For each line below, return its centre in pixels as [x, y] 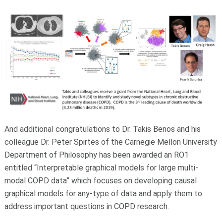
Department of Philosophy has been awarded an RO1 [96, 155]
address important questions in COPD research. [86, 207]
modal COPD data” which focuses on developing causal [100, 181]
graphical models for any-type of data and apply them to [103, 194]
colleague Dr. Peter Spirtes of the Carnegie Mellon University [111, 142]
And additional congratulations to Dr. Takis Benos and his [102, 129]
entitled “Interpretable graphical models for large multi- [101, 168]
